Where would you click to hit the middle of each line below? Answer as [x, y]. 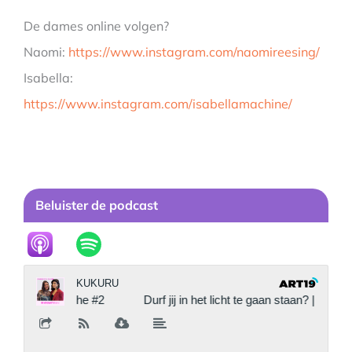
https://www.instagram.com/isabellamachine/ [158, 104]
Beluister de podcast [97, 205]
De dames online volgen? [96, 26]
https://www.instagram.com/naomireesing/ [194, 52]
